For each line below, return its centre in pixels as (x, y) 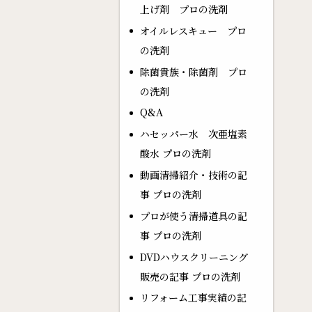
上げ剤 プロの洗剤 (184, 9)
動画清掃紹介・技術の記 (193, 174)
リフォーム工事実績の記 (193, 298)
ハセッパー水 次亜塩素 (193, 134)
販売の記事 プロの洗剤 (190, 276)
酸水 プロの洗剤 (175, 154)
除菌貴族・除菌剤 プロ (193, 71)
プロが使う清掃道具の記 (193, 216)
